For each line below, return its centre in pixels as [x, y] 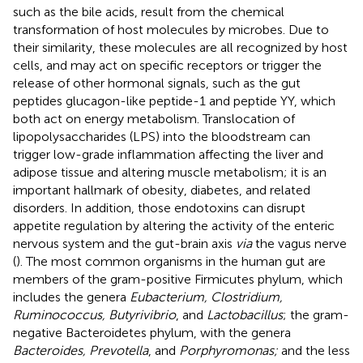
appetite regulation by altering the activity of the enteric [174, 225]
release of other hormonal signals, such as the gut [157, 83]
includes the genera [71, 297]
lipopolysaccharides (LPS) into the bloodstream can [162, 136]
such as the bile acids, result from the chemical [149, 11]
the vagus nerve [299, 243]
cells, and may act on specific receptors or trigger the [167, 65]
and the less [314, 350]
